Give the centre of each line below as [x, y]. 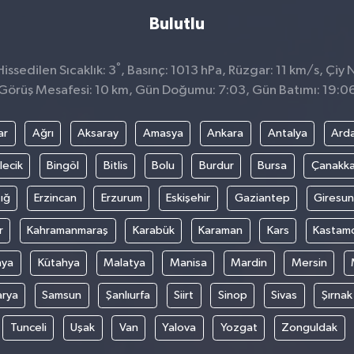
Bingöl [63, 165]
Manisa [188, 262]
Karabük [153, 230]
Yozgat [239, 327]
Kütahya [58, 262]
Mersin [309, 262]
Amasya [163, 133]
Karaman [220, 230]
